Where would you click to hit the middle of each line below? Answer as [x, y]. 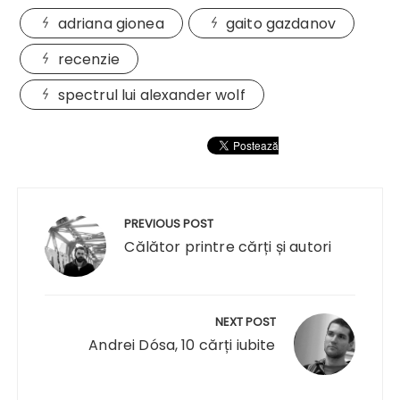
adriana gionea [111, 23]
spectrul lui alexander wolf [151, 95]
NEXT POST [245, 321]
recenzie [88, 59]
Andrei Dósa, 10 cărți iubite [182, 345]
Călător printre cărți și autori [228, 246]
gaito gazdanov [281, 23]
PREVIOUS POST [169, 223]
